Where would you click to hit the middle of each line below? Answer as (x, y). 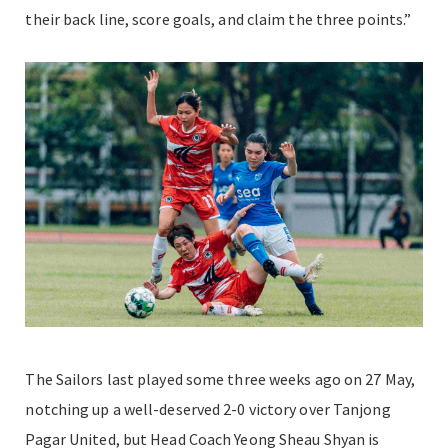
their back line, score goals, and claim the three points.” (220, 18)
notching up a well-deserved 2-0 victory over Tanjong (208, 408)
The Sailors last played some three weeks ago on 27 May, (220, 378)
